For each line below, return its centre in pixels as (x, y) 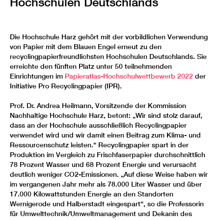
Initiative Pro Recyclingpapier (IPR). (66, 86)
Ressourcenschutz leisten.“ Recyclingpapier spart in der (99, 145)
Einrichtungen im (37, 76)
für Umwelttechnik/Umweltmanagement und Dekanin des (101, 213)
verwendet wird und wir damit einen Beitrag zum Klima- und (105, 135)
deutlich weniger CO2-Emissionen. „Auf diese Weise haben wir (109, 174)
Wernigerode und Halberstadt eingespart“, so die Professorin (107, 204)
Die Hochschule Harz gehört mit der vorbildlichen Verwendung (109, 37)
